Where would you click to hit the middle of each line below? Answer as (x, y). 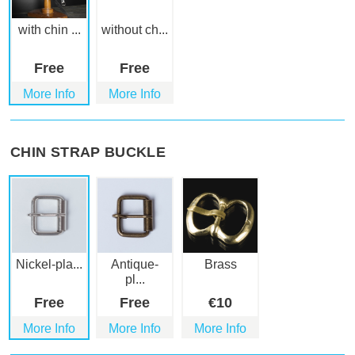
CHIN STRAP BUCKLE (88, 153)
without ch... (135, 30)
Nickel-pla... (49, 265)
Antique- (135, 265)
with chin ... (49, 30)
